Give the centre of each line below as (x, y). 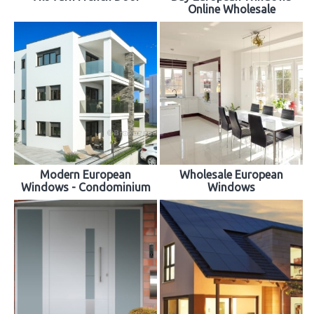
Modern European (86, 175)
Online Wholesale (231, 9)
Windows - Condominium (86, 187)
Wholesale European (231, 175)
